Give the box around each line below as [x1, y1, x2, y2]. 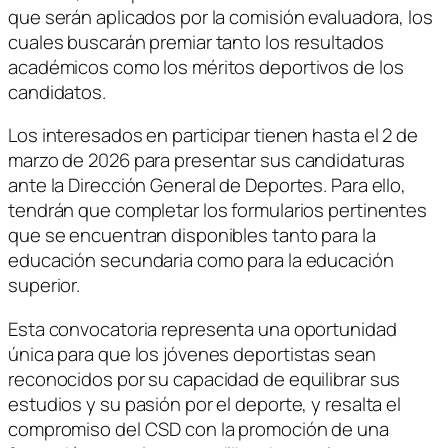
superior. [8, 272, 81, 299]
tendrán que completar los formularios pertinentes [8, 197, 428, 224]
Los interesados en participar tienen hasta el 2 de [8, 122, 418, 149]
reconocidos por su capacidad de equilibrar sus [8, 365, 401, 392]
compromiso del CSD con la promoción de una [8, 415, 389, 442]
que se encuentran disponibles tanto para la [8, 222, 376, 249]
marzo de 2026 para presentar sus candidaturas [8, 147, 405, 174]
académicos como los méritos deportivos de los [8, 53, 404, 80]
